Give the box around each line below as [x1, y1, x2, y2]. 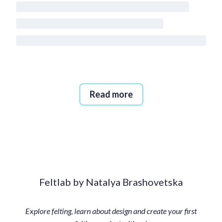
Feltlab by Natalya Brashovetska [39, 176, 183, 188]
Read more [89, 89, 133, 100]
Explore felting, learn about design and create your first [25, 206, 197, 216]
